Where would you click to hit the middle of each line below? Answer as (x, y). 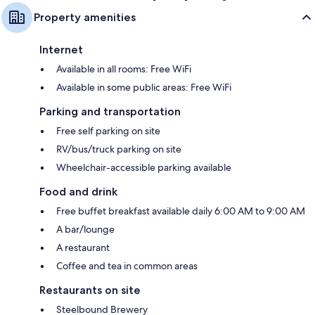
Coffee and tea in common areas (127, 265)
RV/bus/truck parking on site (119, 149)
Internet (61, 49)
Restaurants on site (90, 290)
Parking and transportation (110, 111)
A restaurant (83, 247)
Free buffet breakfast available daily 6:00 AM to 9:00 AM (181, 211)
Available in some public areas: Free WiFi (144, 87)
